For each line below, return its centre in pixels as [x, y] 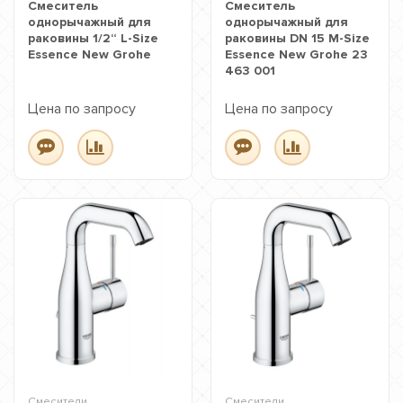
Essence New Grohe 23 [296, 54]
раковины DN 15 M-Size [297, 38]
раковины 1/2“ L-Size [93, 38]
